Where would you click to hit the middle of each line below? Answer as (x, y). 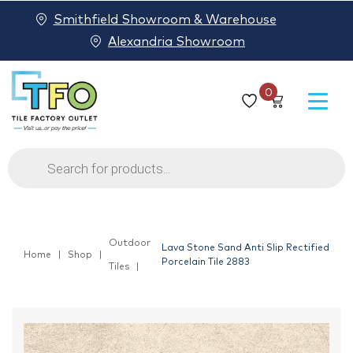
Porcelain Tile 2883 (205, 263)
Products (36, 163)
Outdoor (130, 244)
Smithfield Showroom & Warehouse (165, 20)
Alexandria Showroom (176, 42)
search (28, 175)
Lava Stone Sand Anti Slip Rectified (245, 249)
